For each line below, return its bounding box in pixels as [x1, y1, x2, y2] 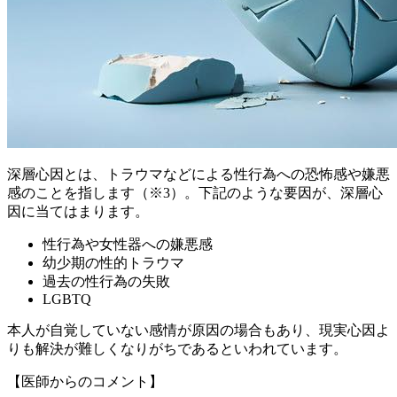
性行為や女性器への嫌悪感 [43, 236, 213, 252]
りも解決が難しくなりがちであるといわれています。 [7, 340, 347, 356]
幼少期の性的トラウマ [43, 254, 184, 270]
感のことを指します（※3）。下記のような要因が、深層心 [7, 184, 383, 200]
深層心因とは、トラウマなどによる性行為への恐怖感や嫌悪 [7, 166, 390, 182]
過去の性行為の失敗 [43, 273, 170, 289]
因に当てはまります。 [7, 203, 149, 219]
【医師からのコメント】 [7, 373, 163, 389]
